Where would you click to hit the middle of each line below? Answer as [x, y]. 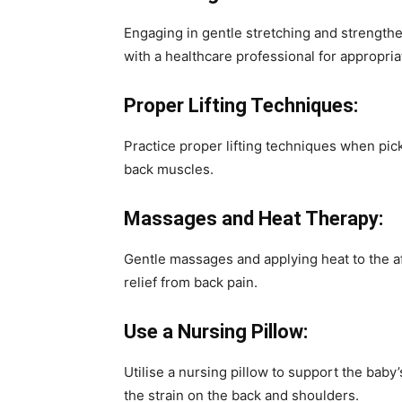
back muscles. [169, 169]
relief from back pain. [191, 282]
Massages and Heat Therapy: [253, 218]
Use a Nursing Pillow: [216, 332]
